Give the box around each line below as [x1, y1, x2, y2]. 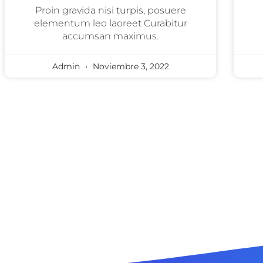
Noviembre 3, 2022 [90, 61, 169, 72]
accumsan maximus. [62, 31, 159, 42]
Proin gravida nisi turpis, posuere [35, 5, 186, 16]
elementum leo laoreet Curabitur [33, 18, 187, 29]
